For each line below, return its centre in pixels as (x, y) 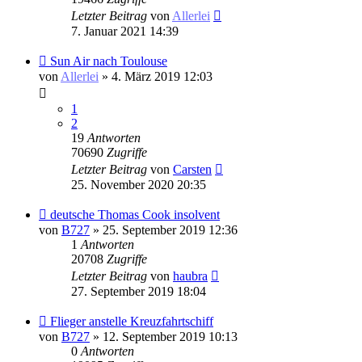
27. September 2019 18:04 (139, 291)
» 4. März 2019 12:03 (156, 76)
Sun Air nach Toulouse (109, 61)
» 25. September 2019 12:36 (164, 229)
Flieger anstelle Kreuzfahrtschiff (132, 321)
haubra (190, 276)
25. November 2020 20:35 (139, 184)
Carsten (192, 169)
